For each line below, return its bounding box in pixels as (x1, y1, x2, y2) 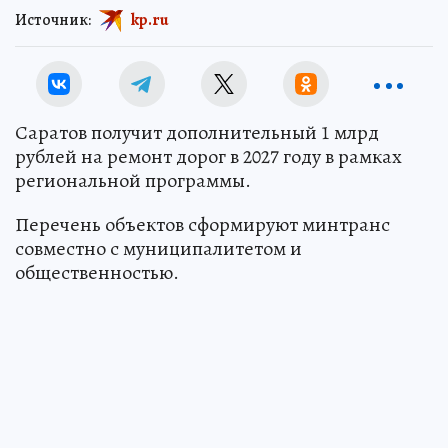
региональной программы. (15, 166, 251, 194)
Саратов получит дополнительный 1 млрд (15, 118, 379, 146)
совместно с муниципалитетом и (15, 234, 302, 262)
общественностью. (15, 258, 179, 286)
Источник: (15, 8, 91, 31)
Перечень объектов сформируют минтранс (15, 210, 390, 238)
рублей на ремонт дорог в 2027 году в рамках (15, 142, 402, 170)
